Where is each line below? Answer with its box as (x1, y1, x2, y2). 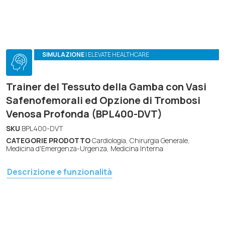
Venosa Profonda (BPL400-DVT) (6, 106, 162, 121)
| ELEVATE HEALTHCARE (84, 50, 150, 59)
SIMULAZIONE (42, 50, 85, 59)
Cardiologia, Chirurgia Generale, (90, 135, 190, 145)
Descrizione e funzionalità (7, 166, 112, 177)
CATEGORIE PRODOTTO (6, 135, 90, 145)
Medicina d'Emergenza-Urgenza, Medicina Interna (6, 143, 163, 153)
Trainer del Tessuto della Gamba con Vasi (6, 79, 206, 93)
